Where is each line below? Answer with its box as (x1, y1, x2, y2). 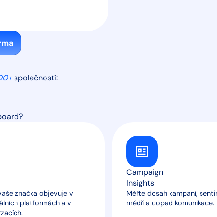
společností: (12, 72, 58, 83)
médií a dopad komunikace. (126, 199, 214, 208)
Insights (126, 178, 154, 188)
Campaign (126, 167, 163, 178)
